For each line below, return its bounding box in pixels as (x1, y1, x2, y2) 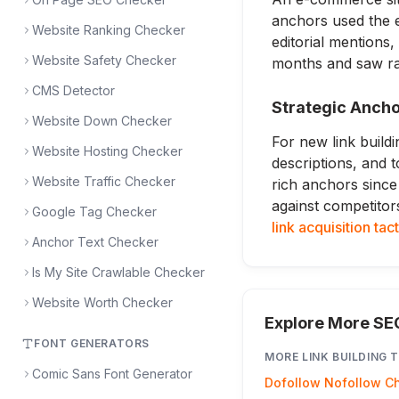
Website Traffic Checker (32, 174, 175, 189)
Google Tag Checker (32, 204, 157, 219)
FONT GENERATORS (34, 337, 150, 350)
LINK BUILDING (302, 350, 387, 363)
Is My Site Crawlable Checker (32, 265, 205, 280)
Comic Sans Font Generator (32, 366, 192, 381)
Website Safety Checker (32, 53, 176, 68)
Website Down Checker (32, 113, 172, 128)
